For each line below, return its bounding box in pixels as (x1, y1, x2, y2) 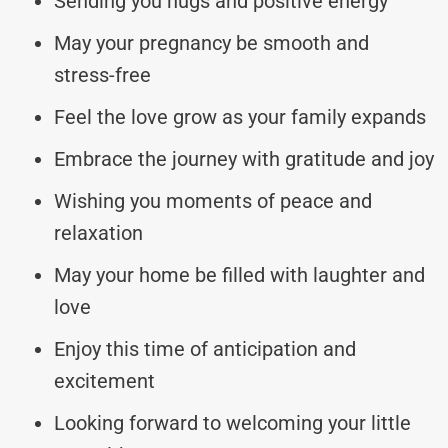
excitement (54, 368, 155, 393)
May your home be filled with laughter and (54, 262, 425, 287)
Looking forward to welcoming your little (54, 410, 411, 435)
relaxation (54, 220, 143, 245)
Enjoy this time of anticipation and (54, 336, 356, 361)
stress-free (54, 62, 151, 87)
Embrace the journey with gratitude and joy (54, 146, 434, 171)
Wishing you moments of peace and (54, 188, 372, 213)
